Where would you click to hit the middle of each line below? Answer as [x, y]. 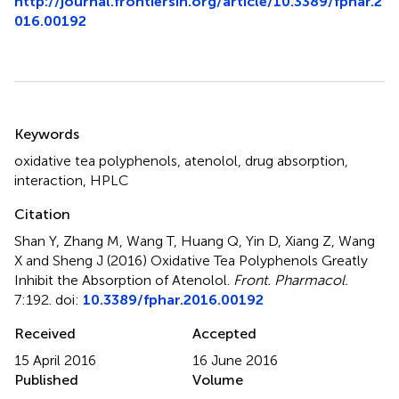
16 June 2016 [235, 361]
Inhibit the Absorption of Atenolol [121, 281]
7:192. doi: [49, 300]
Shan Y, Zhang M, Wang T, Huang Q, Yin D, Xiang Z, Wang [195, 241]
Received [45, 334]
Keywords [47, 134]
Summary [60, 123]
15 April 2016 [55, 361]
